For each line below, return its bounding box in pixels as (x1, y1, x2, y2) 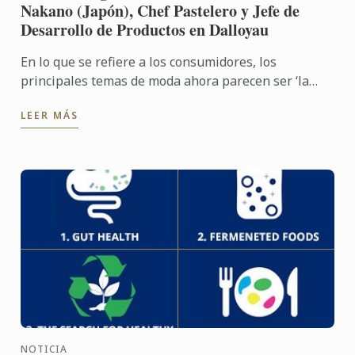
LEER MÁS (21, 109, 79, 123)
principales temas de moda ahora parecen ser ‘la (21, 72, 310, 90)
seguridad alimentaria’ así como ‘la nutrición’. (21, 91, 290, 109)
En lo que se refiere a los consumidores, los (21, 53, 277, 71)
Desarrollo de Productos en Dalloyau (21, 18, 269, 42)
